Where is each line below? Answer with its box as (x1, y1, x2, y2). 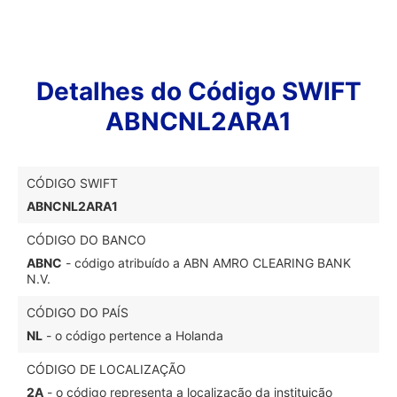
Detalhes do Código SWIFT (35, 76, 362, 106)
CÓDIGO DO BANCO (27, 232, 146, 247)
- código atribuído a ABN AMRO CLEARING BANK (62, 255, 351, 270)
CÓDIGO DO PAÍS (27, 305, 128, 320)
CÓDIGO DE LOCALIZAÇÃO (27, 362, 186, 377)
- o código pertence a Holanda (43, 328, 223, 343)
